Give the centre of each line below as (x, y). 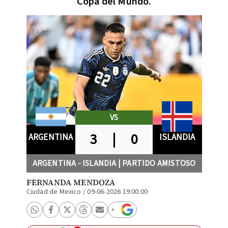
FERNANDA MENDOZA (71, 182)
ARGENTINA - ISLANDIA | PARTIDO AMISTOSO (114, 163)
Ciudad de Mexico (54, 192)
